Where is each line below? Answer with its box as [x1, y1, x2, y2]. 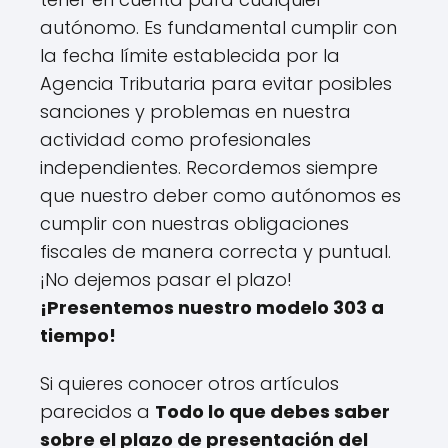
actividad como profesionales [40, 126, 311, 152]
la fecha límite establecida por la [40, 42, 340, 68]
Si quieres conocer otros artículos [40, 370, 339, 396]
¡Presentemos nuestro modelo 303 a [40, 294, 384, 320]
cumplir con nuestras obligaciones [40, 210, 349, 236]
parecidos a [40, 398, 155, 424]
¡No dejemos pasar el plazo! [40, 266, 292, 292]
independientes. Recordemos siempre [40, 154, 378, 180]
